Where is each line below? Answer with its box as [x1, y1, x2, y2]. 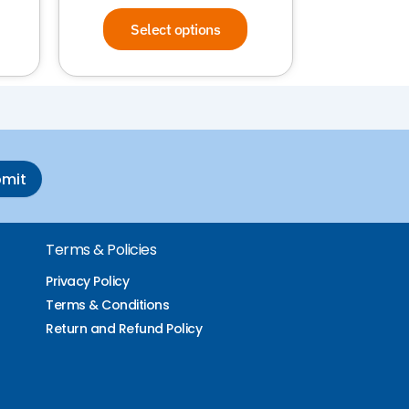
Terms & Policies [46, 238, 157, 260]
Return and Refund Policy [46, 320, 203, 338]
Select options [131, 19, 221, 38]
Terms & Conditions [46, 296, 170, 314]
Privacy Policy [46, 272, 130, 290]
